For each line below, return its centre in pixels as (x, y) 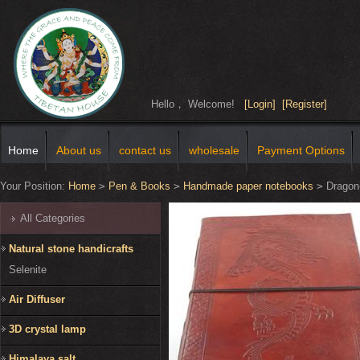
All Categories (53, 219)
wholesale (214, 151)
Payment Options (301, 151)
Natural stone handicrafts (71, 249)
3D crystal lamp (47, 329)
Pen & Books (139, 186)
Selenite (28, 270)
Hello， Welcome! (198, 104)
